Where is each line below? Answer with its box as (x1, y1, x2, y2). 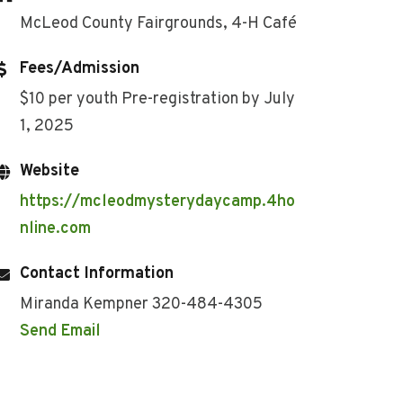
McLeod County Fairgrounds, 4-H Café (20, 13, 297, 34)
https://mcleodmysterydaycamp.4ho (20, 191, 295, 212)
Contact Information (20, 263, 174, 284)
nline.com (20, 218, 91, 239)
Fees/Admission (20, 58, 139, 79)
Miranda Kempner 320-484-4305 (20, 293, 263, 315)
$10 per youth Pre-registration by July (20, 88, 295, 110)
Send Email (20, 320, 101, 342)
